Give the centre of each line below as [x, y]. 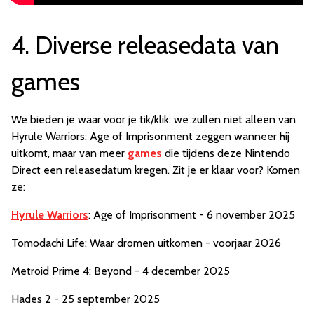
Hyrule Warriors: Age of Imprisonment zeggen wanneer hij [150, 136]
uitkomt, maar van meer [69, 153]
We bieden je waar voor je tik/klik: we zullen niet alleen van [153, 119]
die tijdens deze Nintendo [226, 153]
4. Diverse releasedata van [145, 45]
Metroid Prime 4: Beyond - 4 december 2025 [121, 271]
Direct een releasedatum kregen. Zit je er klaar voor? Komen [156, 170]
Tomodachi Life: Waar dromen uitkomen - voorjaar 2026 [146, 243]
